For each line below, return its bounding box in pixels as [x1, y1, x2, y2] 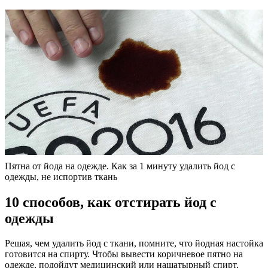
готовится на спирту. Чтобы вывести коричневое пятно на [5, 249, 243, 260]
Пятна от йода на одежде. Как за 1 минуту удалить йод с [5, 160, 235, 171]
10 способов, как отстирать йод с [5, 194, 217, 210]
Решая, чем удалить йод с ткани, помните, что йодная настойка [5, 238, 263, 249]
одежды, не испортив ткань [5, 171, 117, 182]
